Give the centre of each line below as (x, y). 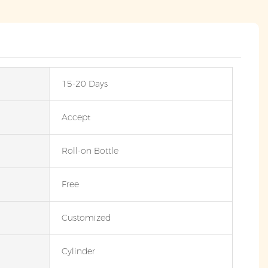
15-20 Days (84, 84)
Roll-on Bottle (90, 151)
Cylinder (78, 252)
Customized (86, 218)
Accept (76, 118)
